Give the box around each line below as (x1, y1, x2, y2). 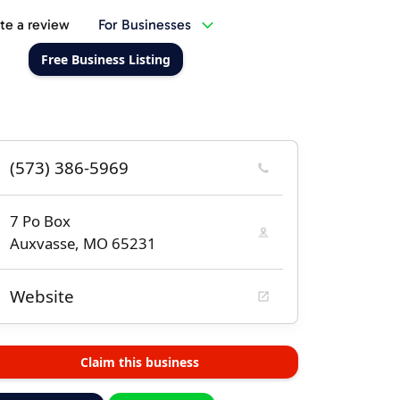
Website (10, 285, 74, 308)
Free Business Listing (40, 51, 171, 68)
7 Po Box (10, 211, 71, 231)
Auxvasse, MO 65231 (10, 233, 156, 254)
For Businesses (97, 16, 191, 33)
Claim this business (79, 354, 199, 371)
